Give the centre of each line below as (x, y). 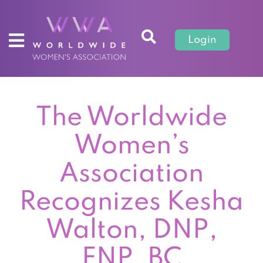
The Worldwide (131, 118)
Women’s (131, 146)
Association (131, 174)
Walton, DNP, (131, 230)
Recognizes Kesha (131, 202)
